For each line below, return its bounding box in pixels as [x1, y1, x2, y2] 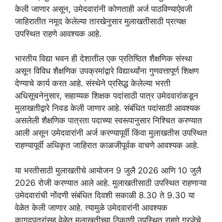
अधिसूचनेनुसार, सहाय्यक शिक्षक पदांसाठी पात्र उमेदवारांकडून [15, 91, 198, 101]
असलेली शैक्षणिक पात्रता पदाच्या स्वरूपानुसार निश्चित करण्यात [15, 115, 202, 126]
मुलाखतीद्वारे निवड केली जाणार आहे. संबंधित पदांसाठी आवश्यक [15, 103, 200, 113]
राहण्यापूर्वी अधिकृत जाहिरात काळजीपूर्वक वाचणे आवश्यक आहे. [15, 140, 199, 151]
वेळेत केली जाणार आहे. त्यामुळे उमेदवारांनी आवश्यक [15, 202, 167, 213]
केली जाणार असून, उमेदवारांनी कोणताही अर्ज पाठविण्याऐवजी [15, 3, 192, 14]
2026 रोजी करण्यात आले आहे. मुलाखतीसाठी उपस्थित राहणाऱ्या [15, 177, 207, 188]
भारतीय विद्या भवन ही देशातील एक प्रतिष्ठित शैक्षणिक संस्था [15, 54, 192, 64]
